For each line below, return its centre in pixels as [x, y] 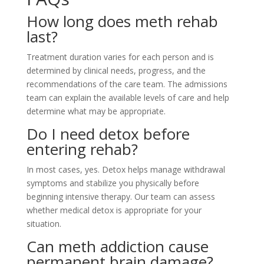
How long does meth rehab [122, 21]
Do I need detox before [108, 134]
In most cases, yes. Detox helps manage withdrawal [126, 169]
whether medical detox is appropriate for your [114, 210]
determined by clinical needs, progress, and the [116, 70]
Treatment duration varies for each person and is [120, 57]
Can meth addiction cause [117, 246]
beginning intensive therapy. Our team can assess [121, 197]
